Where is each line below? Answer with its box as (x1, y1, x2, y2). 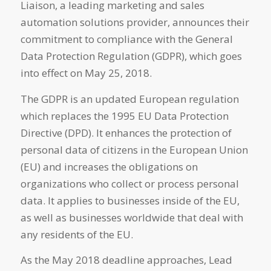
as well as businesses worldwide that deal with (20, 210, 243, 224)
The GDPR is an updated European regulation (20, 91, 239, 106)
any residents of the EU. (20, 227, 133, 241)
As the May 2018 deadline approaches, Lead (20, 253, 232, 267)
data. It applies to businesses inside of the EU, (20, 193, 240, 207)
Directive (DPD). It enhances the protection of (20, 125, 232, 140)
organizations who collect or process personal (20, 176, 239, 191)
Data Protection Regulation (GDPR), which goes (20, 49, 242, 64)
